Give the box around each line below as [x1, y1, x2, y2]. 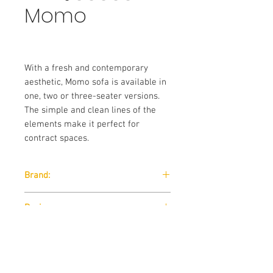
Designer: [24, 202, 62, 213]
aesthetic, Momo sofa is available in [24, 77, 166, 88]
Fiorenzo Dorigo [24, 225, 82, 236]
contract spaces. [24, 133, 89, 144]
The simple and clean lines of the [24, 105, 156, 116]
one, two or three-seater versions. [24, 91, 160, 102]
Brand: [24, 170, 50, 181]
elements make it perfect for [24, 119, 140, 130]
